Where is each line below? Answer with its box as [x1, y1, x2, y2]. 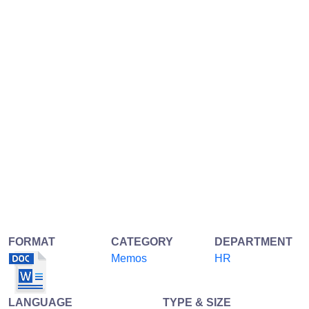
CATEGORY [111, 235, 174, 248]
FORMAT [8, 235, 55, 248]
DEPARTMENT [214, 235, 292, 248]
